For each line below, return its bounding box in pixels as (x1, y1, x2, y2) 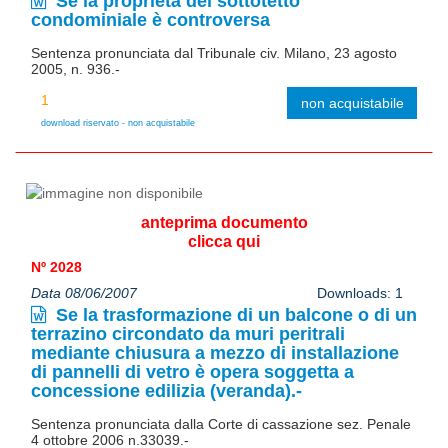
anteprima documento (140, 213, 308, 231)
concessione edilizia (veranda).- (31, 380, 302, 401)
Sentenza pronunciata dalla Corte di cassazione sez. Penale (31, 415, 411, 432)
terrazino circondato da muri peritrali (31, 323, 345, 344)
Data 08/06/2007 (31, 284, 137, 301)
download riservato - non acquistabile (41, 117, 195, 128)
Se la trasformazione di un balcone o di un (51, 304, 417, 325)
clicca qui (188, 232, 260, 250)
